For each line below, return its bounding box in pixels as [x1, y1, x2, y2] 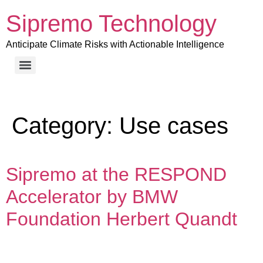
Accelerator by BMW [6, 186, 178, 207]
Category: [12, 113, 119, 139]
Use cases [119, 113, 228, 139]
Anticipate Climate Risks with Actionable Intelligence [6, 39, 224, 49]
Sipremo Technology [6, 11, 217, 36]
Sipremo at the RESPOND [6, 164, 227, 185]
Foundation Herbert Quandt [6, 208, 237, 230]
